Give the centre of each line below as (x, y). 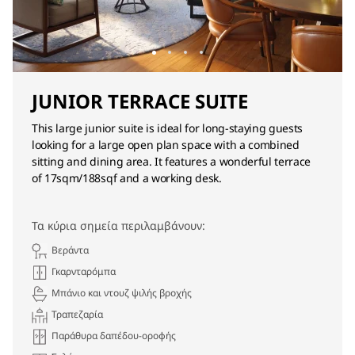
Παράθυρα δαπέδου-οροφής (114, 336)
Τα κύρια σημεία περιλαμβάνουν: (118, 225)
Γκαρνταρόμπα (84, 271)
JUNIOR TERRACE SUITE (140, 101)
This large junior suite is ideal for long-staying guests (168, 128)
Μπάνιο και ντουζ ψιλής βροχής (122, 293)
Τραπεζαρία (77, 314)
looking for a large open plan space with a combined (166, 145)
